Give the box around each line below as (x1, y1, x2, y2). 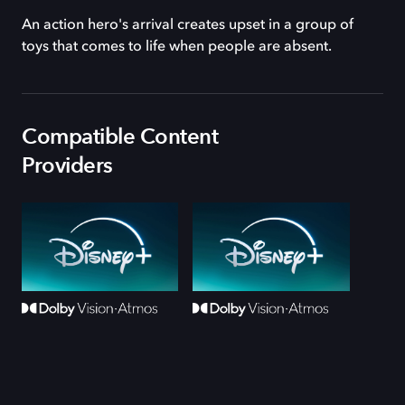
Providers (22, 151, 113, 181)
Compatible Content (22, 122, 218, 152)
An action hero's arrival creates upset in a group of (22, 18, 353, 33)
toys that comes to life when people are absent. (22, 40, 332, 54)
